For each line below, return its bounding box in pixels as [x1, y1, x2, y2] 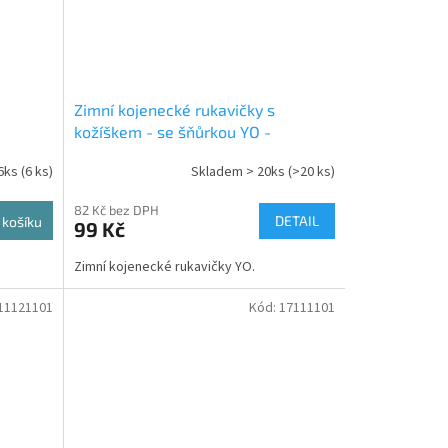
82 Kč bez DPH [73, 201, 159, 218]
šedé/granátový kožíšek [73, 143, 247, 163]
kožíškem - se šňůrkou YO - [73, 121, 271, 141]
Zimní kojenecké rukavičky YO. [73, 256, 255, 277]
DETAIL [274, 211, 319, 229]
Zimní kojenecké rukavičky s [73, 99, 275, 119]
